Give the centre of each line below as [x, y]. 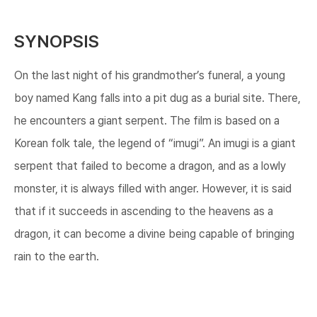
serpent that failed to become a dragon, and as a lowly [150, 166]
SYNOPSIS [57, 41]
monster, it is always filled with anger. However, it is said [153, 189]
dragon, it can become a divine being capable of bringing [154, 234]
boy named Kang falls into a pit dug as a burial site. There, [157, 98]
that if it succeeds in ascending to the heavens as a [144, 212]
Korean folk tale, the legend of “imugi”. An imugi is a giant [155, 144]
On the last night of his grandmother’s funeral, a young [150, 76]
